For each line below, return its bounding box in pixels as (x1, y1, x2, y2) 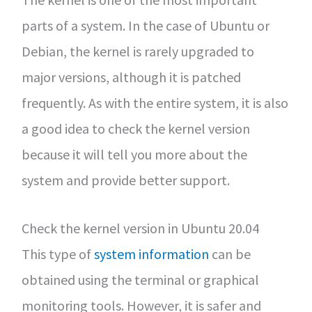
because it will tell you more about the (21, 146, 247, 163)
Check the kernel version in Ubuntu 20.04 (21, 219, 259, 237)
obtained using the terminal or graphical (21, 271, 259, 288)
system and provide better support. (21, 171, 230, 189)
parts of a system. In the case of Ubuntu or (21, 17, 270, 34)
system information (93, 245, 209, 263)
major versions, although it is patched (21, 68, 241, 86)
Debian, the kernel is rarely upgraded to (21, 42, 254, 60)
